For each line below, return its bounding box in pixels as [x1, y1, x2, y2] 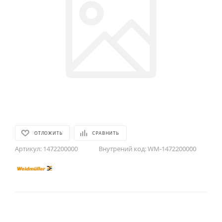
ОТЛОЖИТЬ [34, 130, 63, 136]
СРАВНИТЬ [92, 130, 119, 136]
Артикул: [15, 144, 42, 153]
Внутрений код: [99, 144, 146, 153]
